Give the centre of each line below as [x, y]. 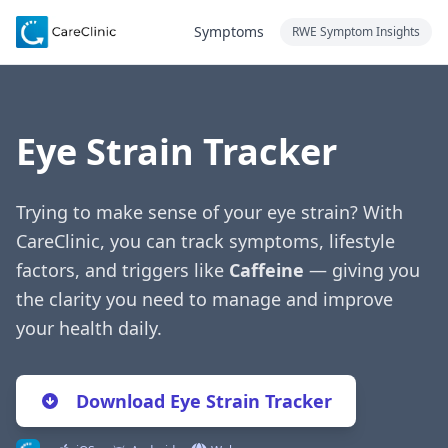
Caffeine [266, 270]
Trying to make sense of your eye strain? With [209, 212]
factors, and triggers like [122, 270]
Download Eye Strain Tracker [204, 401]
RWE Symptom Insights [356, 31]
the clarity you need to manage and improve [204, 299]
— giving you [362, 270]
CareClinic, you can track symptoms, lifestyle [205, 241]
